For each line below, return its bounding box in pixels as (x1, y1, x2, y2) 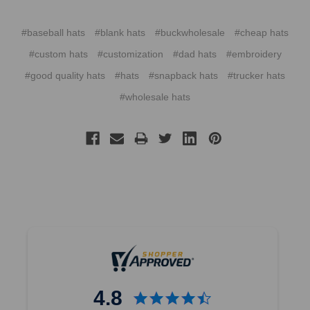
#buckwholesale (155, 27, 225, 39)
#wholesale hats (120, 91, 190, 103)
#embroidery (226, 48, 282, 60)
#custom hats (28, 48, 88, 60)
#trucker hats (228, 70, 285, 82)
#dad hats (172, 48, 217, 60)
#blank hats (95, 27, 145, 39)
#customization (97, 48, 163, 60)
